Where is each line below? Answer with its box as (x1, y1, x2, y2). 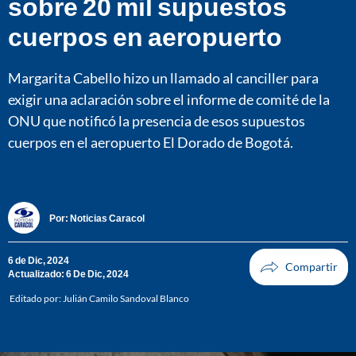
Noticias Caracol (70, 211, 145, 224)
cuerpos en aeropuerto (8, 20, 282, 52)
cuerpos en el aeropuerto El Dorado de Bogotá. (8, 133, 293, 151)
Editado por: (10, 292, 63, 305)
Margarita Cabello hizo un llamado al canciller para (8, 68, 319, 87)
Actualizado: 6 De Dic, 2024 (8, 268, 129, 281)
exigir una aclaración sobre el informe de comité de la (8, 90, 330, 108)
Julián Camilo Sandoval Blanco (63, 292, 189, 305)
